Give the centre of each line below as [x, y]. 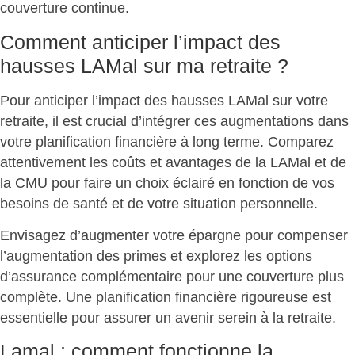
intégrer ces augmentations [228, 121]
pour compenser [294, 236]
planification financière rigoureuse [202, 298]
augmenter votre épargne [161, 236]
